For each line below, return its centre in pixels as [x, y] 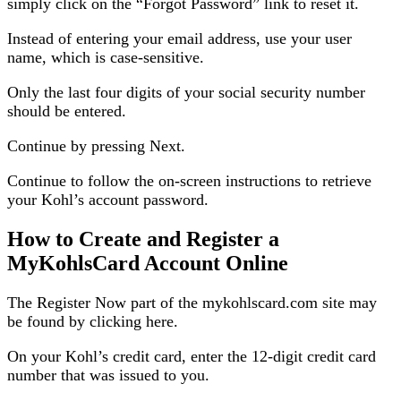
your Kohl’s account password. [108, 199]
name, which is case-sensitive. [106, 57]
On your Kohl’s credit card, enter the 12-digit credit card [192, 356]
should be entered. [67, 111]
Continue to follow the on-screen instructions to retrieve [189, 180]
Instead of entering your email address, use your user [179, 38]
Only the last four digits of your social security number [186, 92]
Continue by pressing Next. [96, 145]
